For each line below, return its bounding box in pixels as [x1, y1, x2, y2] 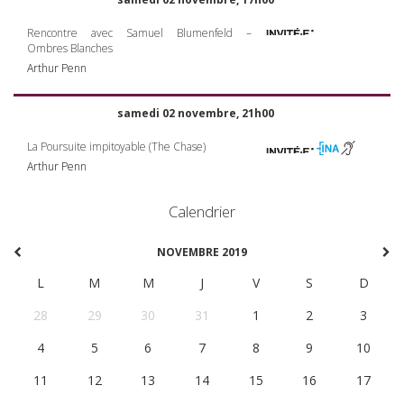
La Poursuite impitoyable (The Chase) [27, 139, 206, 154]
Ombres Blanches [27, 41, 113, 56]
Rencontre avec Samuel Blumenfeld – [27, 25, 252, 41]
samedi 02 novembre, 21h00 [116, 106, 274, 121]
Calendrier [169, 201, 235, 223]
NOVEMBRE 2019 [157, 243, 247, 260]
